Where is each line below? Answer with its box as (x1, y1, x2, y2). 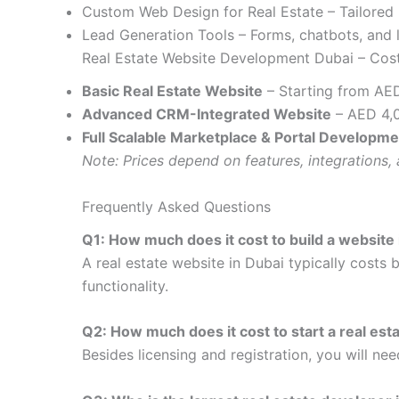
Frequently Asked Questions (82, 197, 271, 216)
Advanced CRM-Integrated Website (82, 104, 331, 123)
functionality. (82, 276, 168, 295)
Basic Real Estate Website (82, 81, 263, 100)
